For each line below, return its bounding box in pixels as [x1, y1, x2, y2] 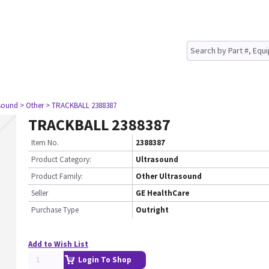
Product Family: [31, 171, 83, 181]
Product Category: [31, 154, 91, 165]
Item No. [31, 138, 59, 148]
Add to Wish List [28, 239, 88, 249]
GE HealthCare [136, 188, 189, 198]
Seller [31, 188, 48, 198]
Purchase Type [31, 205, 79, 215]
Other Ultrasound [136, 171, 202, 181]
